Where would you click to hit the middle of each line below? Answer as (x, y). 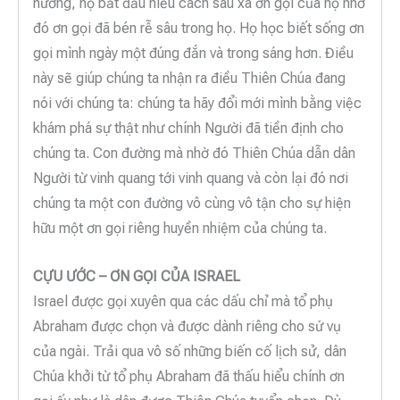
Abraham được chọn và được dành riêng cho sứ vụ (187, 326)
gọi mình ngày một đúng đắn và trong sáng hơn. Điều (193, 54)
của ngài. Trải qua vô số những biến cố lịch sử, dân (190, 351)
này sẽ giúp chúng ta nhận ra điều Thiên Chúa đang (189, 79)
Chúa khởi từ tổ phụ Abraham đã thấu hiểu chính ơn (189, 376)
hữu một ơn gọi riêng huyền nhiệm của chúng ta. (180, 229)
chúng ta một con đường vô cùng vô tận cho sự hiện (192, 204)
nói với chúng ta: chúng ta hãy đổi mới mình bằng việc (197, 104)
